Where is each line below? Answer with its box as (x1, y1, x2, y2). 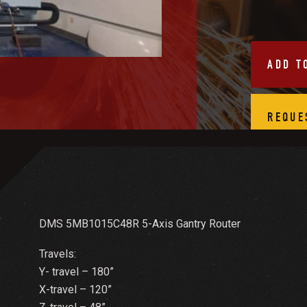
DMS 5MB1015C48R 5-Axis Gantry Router (38, 217, 241, 230)
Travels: (38, 247, 76, 260)
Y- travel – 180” (38, 265, 114, 278)
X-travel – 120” (38, 282, 112, 296)
